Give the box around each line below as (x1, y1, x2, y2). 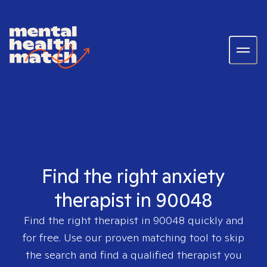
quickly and (184, 213, 244, 227)
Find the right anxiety (42, 163, 225, 188)
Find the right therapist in (23, 213, 153, 227)
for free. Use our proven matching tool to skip (23, 231, 244, 244)
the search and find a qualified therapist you (25, 248, 242, 262)
